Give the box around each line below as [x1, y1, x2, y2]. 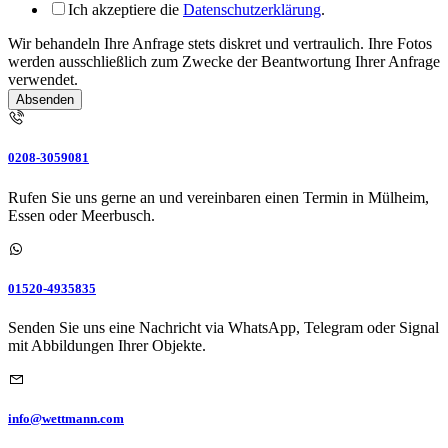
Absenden [16, 92, 74, 108]
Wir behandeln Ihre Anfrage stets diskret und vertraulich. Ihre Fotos [8, 35, 432, 53]
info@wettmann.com [8, 411, 124, 427]
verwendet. [8, 71, 78, 89]
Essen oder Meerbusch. [8, 206, 155, 224]
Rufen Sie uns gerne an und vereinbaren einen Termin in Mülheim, [8, 188, 429, 206]
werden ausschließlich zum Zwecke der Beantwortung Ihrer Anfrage [8, 53, 440, 71]
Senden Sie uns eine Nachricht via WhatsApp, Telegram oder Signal [8, 319, 439, 336]
